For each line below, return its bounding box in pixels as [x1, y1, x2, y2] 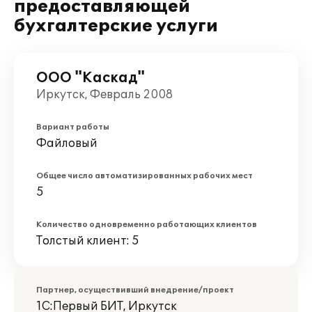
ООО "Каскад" [36, 70, 145, 86]
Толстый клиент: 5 [36, 234, 139, 248]
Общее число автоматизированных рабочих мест [36, 171, 253, 180]
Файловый [36, 136, 97, 150]
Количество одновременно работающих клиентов [36, 220, 257, 229]
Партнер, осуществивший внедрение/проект [36, 286, 234, 295]
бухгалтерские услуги [14, 16, 218, 36]
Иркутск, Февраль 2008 [36, 88, 173, 102]
